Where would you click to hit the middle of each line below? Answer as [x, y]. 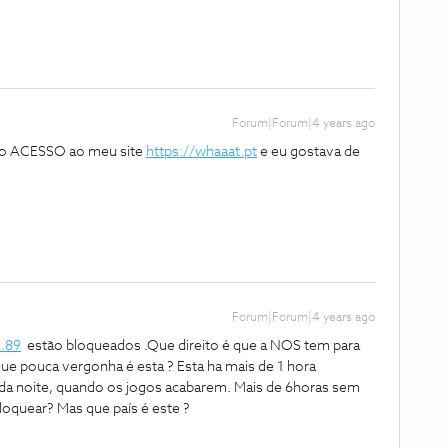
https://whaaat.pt [201, 152]
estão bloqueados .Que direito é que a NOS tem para [190, 346]
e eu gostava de [308, 152]
